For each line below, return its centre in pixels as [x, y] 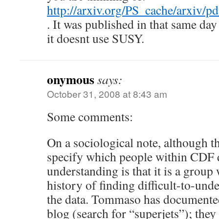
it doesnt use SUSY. [96, 38]
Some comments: [90, 116]
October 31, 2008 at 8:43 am [107, 94]
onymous [71, 79]
